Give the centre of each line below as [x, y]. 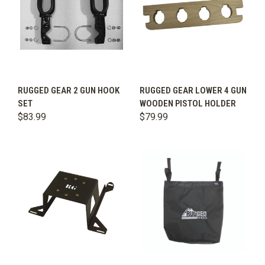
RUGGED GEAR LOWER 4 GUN [193, 91]
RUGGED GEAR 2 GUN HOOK [69, 91]
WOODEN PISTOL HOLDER [188, 104]
